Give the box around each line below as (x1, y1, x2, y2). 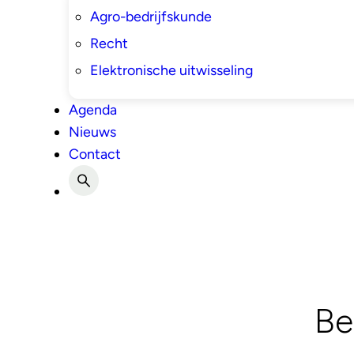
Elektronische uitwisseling (89, 61, 253, 78)
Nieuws (68, 123, 116, 141)
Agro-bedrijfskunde (89, 7, 212, 24)
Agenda (68, 101, 117, 119)
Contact (68, 145, 121, 163)
